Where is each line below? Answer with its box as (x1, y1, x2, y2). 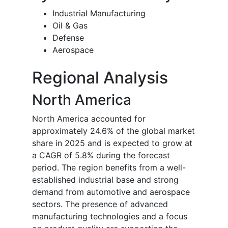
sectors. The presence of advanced (32, 199, 168, 210)
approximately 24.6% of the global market (32, 126, 195, 136)
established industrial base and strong (32, 175, 179, 185)
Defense (52, 33, 84, 43)
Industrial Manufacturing (52, 8, 146, 19)
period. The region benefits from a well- (32, 162, 186, 173)
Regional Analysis (32, 68, 168, 88)
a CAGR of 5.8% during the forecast (32, 150, 170, 161)
